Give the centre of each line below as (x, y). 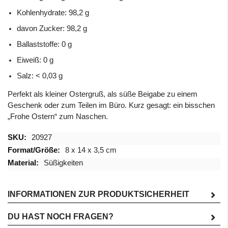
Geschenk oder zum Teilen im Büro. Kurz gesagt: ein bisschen (111, 105)
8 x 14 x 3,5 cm (91, 150)
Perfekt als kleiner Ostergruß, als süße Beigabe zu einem (103, 94)
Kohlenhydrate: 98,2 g (53, 12)
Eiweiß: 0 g (35, 60)
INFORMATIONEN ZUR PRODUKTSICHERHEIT (98, 194)
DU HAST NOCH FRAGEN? (61, 216)
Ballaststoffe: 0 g (44, 44)
